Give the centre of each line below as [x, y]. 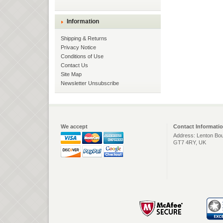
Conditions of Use [82, 56]
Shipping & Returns [84, 38]
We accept [74, 126]
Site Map [71, 74]
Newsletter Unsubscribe [90, 83]
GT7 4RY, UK [190, 142]
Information [83, 21]
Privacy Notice [78, 47]
